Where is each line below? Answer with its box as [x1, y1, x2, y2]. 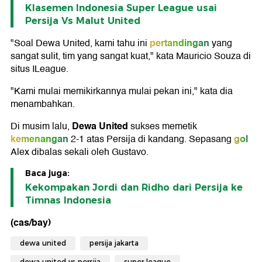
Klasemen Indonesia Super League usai [25, 2, 217, 14]
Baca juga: [25, 168, 70, 179]
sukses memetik [128, 119, 197, 135]
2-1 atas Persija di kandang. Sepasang [68, 132, 232, 147]
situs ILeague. [11, 61, 68, 77]
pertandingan [150, 35, 209, 51]
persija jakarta [89, 239, 139, 248]
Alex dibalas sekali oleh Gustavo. [11, 144, 149, 160]
